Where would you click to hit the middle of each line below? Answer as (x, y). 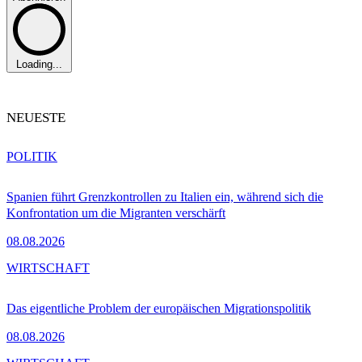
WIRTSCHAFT (48, 268)
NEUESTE (36, 118)
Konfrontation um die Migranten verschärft (116, 213)
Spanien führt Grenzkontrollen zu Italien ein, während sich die (165, 197)
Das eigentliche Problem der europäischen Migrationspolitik (159, 309)
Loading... (39, 65)
